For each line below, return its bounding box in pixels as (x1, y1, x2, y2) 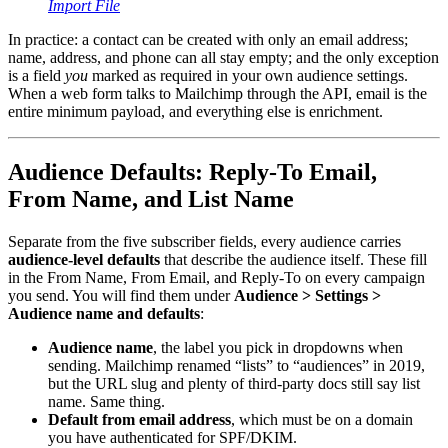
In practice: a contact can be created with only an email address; (8, 30, 408, 48)
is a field (8, 66, 65, 84)
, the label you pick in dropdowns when (153, 338, 403, 356)
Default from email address (48, 410, 231, 428)
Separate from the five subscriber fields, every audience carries (8, 232, 401, 250)
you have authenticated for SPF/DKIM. (48, 428, 297, 446)
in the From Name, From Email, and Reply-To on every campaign (8, 268, 425, 286)
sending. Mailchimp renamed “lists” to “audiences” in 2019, (48, 356, 425, 374)
